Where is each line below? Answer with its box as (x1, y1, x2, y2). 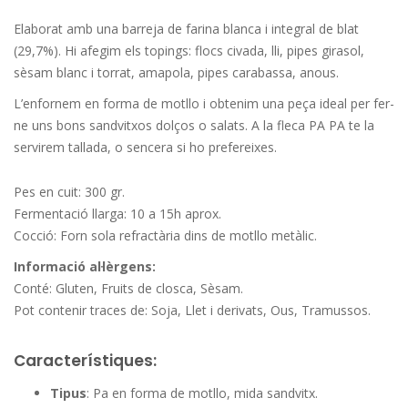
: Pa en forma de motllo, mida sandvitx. (87, 384, 318, 402)
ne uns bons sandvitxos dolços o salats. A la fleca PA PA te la (14, 117, 374, 134)
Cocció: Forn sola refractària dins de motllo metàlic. (14, 227, 317, 244)
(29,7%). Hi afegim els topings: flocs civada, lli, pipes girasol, (14, 42, 364, 59)
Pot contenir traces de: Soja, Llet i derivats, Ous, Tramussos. (14, 301, 371, 319)
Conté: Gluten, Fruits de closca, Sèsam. (14, 280, 243, 297)
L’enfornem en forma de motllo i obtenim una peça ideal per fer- (14, 95, 394, 112)
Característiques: (14, 350, 157, 372)
